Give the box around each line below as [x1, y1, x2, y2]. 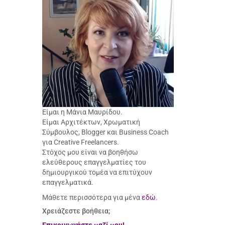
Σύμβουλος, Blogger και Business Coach [42, 128, 169, 136]
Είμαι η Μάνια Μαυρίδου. [42, 107, 123, 116]
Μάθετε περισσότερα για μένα [42, 193, 142, 201]
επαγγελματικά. [42, 178, 93, 186]
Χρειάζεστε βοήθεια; [42, 206, 110, 215]
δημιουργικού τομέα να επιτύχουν [42, 168, 152, 176]
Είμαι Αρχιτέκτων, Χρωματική [42, 118, 140, 126]
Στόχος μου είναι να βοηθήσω [42, 148, 138, 156]
